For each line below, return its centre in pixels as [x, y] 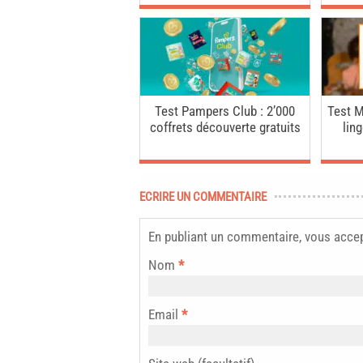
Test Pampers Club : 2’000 [225, 111]
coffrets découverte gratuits [225, 128]
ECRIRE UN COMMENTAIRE [203, 197]
